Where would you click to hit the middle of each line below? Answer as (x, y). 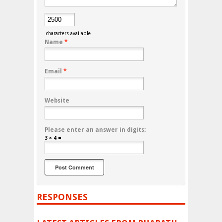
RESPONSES (62, 197)
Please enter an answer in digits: (95, 130)
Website (57, 100)
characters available (68, 33)
